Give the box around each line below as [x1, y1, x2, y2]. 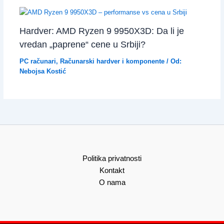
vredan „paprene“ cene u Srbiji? [19, 38, 145, 49]
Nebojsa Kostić [19, 67, 66, 75]
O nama [98, 178, 125, 186]
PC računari [19, 57, 56, 65]
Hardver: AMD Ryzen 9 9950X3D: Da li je [19, 25, 184, 36]
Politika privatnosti [82, 154, 141, 162]
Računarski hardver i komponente [59, 57, 164, 65]
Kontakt [99, 166, 124, 174]
